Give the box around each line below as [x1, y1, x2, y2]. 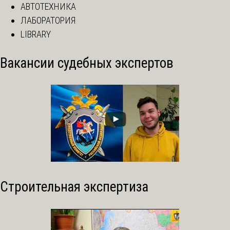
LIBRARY [21, 29, 51, 40]
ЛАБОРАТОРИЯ [21, 15, 75, 26]
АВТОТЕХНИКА [21, 1, 76, 12]
